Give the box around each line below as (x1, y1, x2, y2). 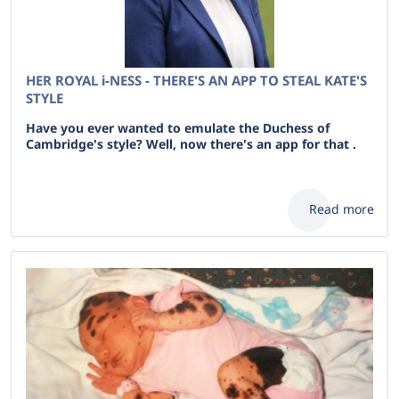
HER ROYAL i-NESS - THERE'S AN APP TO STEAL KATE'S (26, 71, 367, 89)
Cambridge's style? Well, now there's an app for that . (26, 135, 356, 152)
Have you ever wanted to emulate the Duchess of (26, 119, 330, 136)
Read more (309, 200, 374, 217)
